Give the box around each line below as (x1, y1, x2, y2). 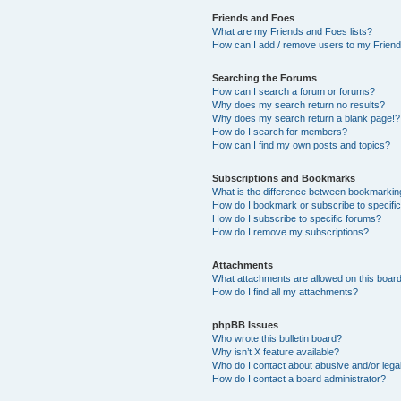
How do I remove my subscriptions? (211, 226, 369, 237)
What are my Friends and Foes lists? (211, 26, 372, 37)
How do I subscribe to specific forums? (211, 213, 381, 224)
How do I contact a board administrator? (211, 373, 386, 384)
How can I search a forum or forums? (211, 86, 375, 97)
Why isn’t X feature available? (211, 346, 339, 357)
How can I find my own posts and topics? (211, 140, 390, 150)
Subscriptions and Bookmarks (211, 173, 355, 183)
